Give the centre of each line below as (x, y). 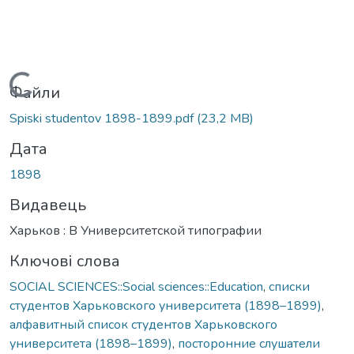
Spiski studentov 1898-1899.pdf (103, 118)
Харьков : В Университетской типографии (136, 230)
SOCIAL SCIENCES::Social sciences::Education (136, 286)
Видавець (48, 205)
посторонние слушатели (249, 343)
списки (289, 286)
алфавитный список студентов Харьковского (143, 324)
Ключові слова (65, 261)
